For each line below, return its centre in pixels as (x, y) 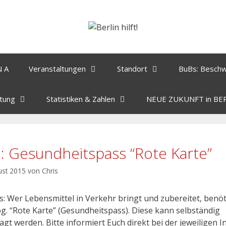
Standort (132, 68)
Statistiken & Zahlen (81, 99)
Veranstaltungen (57, 68)
